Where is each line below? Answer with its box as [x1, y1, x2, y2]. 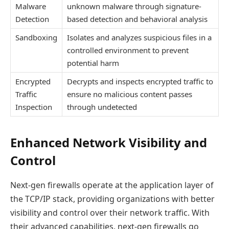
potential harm [67, 58, 119, 68]
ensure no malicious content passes [67, 89, 192, 100]
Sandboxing [15, 32, 57, 43]
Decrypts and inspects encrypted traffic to [67, 76, 213, 87]
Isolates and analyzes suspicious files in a [67, 32, 212, 43]
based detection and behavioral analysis [67, 14, 208, 25]
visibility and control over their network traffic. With [10, 207, 210, 219]
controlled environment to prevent [67, 45, 189, 56]
